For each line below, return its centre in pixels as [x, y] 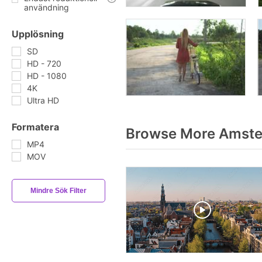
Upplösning [38, 34]
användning [47, 7]
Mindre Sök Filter [58, 191]
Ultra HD [43, 100]
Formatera [35, 127]
